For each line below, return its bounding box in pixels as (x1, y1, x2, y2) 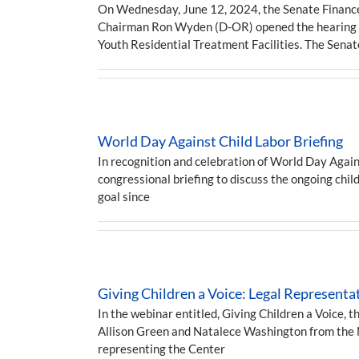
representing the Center (98, 341, 225, 356)
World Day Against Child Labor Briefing (98, 132, 343, 150)
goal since (98, 189, 150, 204)
